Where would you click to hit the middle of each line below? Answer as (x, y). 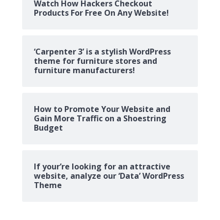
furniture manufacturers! (84, 70)
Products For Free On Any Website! (101, 13)
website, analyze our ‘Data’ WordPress (109, 176)
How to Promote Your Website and (102, 109)
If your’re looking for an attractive (102, 167)
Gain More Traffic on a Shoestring (100, 119)
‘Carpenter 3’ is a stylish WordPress (102, 52)
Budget (48, 128)
